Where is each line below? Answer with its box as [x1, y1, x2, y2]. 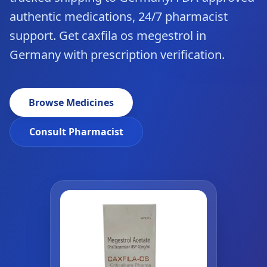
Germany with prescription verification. [10, 46, 225, 63]
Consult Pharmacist [29, 125, 123, 138]
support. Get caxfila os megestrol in [10, 27, 206, 44]
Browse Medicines [29, 96, 114, 109]
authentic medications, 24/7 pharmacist [10, 8, 228, 24]
